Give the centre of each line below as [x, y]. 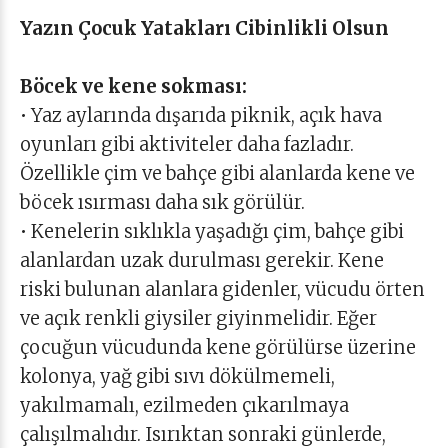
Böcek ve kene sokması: [133, 86]
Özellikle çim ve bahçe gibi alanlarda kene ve [217, 173]
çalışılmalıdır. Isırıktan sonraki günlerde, [203, 434]
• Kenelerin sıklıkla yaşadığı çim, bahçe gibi [212, 231]
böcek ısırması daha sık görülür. [162, 202]
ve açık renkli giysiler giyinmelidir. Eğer [198, 318]
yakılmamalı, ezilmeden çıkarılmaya [184, 405]
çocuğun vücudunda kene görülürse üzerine [218, 347]
